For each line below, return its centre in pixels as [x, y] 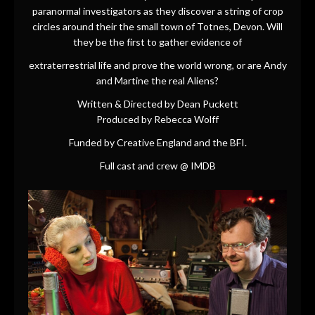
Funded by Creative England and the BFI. [157, 143]
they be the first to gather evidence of [157, 41]
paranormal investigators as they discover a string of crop [157, 11]
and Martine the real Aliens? [157, 80]
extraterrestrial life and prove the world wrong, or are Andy [157, 65]
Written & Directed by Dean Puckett [157, 103]
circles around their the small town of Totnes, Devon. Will [157, 26]
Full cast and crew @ [145, 166]
